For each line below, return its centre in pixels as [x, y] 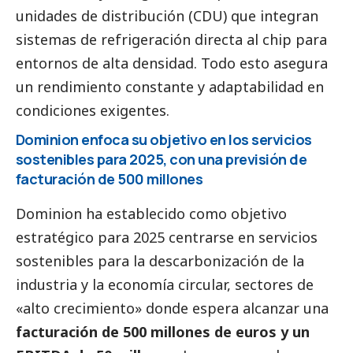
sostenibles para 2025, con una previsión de [162, 159]
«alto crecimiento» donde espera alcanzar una [172, 308]
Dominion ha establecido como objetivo [151, 213]
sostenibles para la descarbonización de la [160, 260]
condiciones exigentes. [93, 110]
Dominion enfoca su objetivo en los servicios [164, 139]
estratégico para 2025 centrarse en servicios [167, 237]
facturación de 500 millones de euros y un [163, 331]
